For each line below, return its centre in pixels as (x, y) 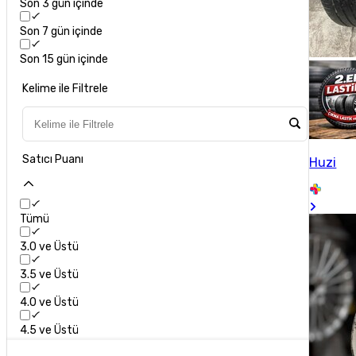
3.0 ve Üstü (50, 247)
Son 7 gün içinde (62, 32)
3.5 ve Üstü (50, 275)
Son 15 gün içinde (64, 60)
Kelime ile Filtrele (66, 89)
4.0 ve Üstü (50, 303)
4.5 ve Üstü (50, 331)
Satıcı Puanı (53, 160)
